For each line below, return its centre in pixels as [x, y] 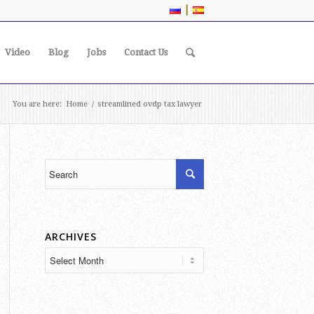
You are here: [37, 104]
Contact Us [146, 52]
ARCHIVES [70, 237]
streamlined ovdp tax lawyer [150, 104]
